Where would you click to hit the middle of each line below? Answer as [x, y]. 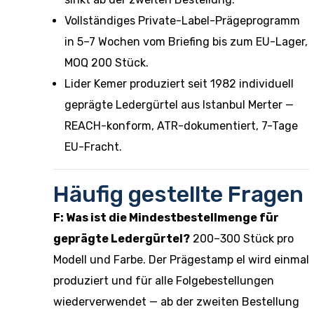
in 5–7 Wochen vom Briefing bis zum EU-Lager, [186, 42]
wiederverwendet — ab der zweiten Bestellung [176, 302]
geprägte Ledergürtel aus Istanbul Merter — [179, 105]
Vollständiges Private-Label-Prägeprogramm [182, 21]
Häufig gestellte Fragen [178, 194]
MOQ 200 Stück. [107, 63]
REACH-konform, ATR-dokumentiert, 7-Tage [181, 126]
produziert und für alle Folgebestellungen [164, 281]
